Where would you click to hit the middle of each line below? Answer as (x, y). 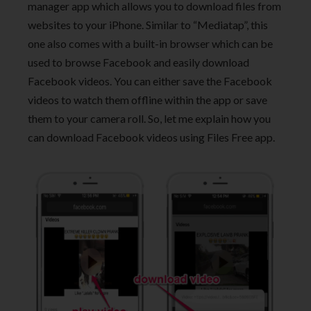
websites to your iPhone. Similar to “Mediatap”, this (148, 24)
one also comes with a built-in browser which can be (150, 43)
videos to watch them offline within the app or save (148, 99)
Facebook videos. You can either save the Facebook (150, 81)
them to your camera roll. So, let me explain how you (149, 118)
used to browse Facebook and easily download (138, 62)
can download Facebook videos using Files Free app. (151, 137)
